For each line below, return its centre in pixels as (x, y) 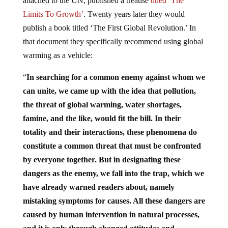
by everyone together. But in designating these (102, 159)
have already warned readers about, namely (98, 187)
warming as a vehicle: (58, 55)
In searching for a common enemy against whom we (116, 77)
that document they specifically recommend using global (113, 41)
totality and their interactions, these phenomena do (110, 132)
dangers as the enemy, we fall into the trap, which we (113, 173)
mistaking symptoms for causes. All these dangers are (114, 201)
